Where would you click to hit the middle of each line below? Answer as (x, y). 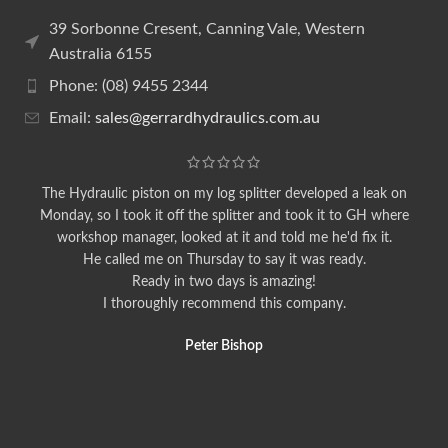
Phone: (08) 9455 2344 (128, 85)
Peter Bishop (224, 346)
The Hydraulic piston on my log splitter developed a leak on (224, 194)
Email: (72, 117)
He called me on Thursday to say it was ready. (224, 260)
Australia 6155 (100, 53)
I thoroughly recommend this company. (224, 304)
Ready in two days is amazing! (224, 282)
